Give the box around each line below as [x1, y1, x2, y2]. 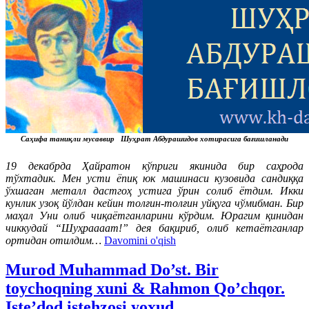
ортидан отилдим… [6, 235, 101, 247]
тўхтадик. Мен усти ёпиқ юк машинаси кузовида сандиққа [6, 172, 303, 185]
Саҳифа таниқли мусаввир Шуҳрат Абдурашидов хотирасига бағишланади [21, 134, 288, 143]
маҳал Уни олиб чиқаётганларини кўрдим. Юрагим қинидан [6, 210, 303, 222]
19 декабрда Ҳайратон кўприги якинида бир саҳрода [6, 160, 303, 172]
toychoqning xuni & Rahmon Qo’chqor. [6, 279, 285, 298]
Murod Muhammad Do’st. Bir [6, 261, 219, 279]
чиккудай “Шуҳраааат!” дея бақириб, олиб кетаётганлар [6, 222, 303, 235]
